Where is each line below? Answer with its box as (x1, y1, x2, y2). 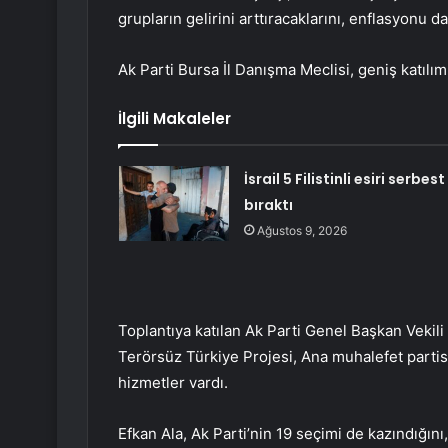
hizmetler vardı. (118, 373, 228, 393)
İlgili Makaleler (118, 108, 231, 130)
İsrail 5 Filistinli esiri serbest (243, 169, 445, 190)
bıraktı (243, 195, 293, 216)
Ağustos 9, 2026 (256, 223, 347, 239)
